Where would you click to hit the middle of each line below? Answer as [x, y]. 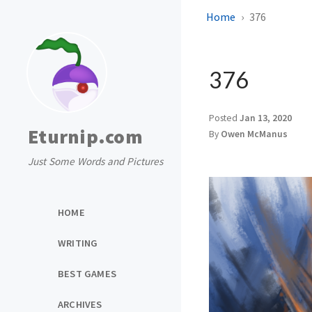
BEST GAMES [87, 273]
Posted [224, 118]
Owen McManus [254, 134]
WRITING [78, 243]
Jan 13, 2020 [266, 118]
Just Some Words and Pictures [95, 161]
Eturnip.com [85, 136]
